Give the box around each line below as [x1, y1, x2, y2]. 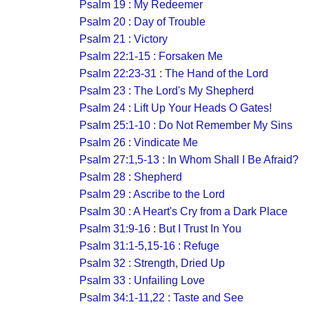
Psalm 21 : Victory [79, 33, 168, 45]
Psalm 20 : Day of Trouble [79, 16, 206, 28]
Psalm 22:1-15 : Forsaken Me [79, 50, 223, 62]
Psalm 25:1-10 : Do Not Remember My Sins [79, 119, 292, 131]
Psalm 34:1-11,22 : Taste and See [79, 292, 243, 303]
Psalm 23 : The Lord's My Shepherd [79, 85, 254, 97]
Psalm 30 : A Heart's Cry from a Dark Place [79, 206, 288, 217]
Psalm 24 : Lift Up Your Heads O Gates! [79, 102, 272, 114]
